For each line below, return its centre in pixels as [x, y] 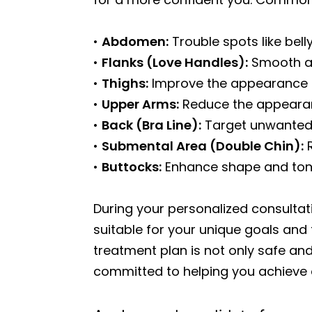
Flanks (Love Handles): [175, 62]
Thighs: [125, 83]
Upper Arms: [141, 104]
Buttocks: [132, 167]
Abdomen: [135, 41]
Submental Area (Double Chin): [203, 146]
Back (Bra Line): [152, 125]
